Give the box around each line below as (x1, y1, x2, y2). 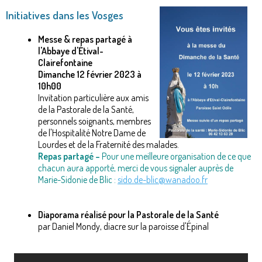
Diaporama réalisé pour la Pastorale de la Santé (38, 208, 219, 220)
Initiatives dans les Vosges (6, 8, 123, 22)
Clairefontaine (38, 56, 92, 68)
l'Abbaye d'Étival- (38, 44, 104, 57)
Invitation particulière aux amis (38, 91, 149, 104)
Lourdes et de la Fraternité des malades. (38, 138, 179, 150)
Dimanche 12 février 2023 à (38, 68, 142, 80)
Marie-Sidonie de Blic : (38, 173, 118, 185)
